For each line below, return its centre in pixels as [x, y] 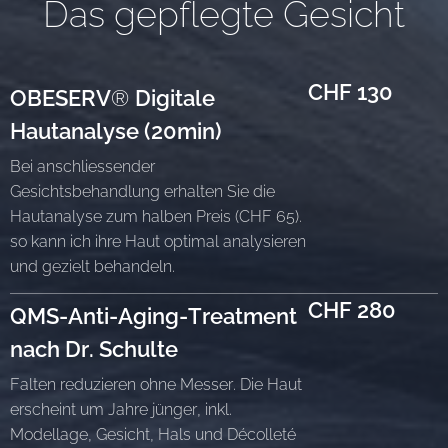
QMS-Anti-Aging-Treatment [153, 315]
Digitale [175, 97]
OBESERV [60, 97]
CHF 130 [350, 91]
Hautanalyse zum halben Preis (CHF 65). [156, 216]
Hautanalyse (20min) [116, 130]
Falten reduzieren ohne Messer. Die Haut [156, 384]
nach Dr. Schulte [94, 348]
